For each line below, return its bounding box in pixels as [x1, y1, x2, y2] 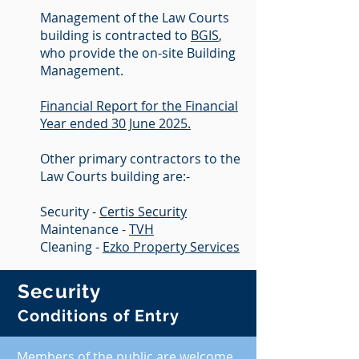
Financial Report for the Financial [40, 97, 238, 115]
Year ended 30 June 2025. [40, 115, 191, 132]
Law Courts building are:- [40, 167, 190, 185]
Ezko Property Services [103, 238, 240, 256]
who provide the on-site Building [40, 44, 236, 62]
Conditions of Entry [18, 306, 179, 325]
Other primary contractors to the [40, 150, 240, 167]
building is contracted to [40, 26, 191, 44]
